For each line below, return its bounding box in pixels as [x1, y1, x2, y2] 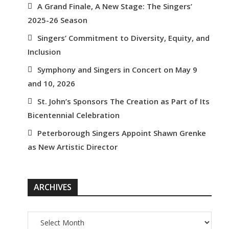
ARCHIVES [33, 181, 72, 193]
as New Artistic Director [27, 142, 118, 152]
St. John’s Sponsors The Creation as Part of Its [37, 96, 210, 107]
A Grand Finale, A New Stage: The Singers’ [37, 1, 192, 12]
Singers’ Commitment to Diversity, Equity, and [37, 33, 210, 43]
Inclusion [27, 47, 61, 57]
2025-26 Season [27, 15, 87, 26]
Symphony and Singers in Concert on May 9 [37, 64, 197, 75]
